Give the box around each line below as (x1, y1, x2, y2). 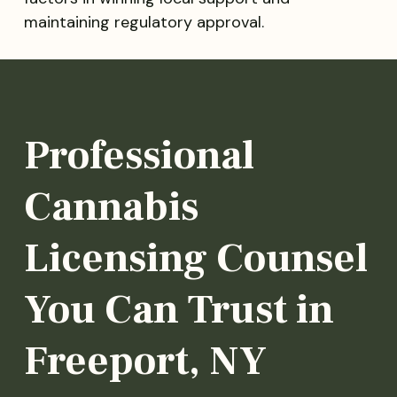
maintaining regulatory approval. (23, 12, 264, 34)
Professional (23, 128, 254, 182)
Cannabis (23, 180, 198, 233)
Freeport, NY (23, 334, 267, 387)
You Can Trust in (23, 283, 334, 336)
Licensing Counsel (23, 231, 368, 284)
